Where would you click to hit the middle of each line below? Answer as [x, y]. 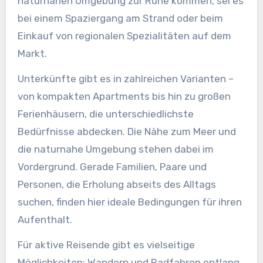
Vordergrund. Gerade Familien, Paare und [112, 167]
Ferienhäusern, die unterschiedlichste [105, 114]
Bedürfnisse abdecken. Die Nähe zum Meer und [127, 132]
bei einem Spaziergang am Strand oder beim [120, 18]
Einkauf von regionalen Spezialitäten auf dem [124, 36]
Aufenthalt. [45, 220]
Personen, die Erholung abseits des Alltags [117, 185]
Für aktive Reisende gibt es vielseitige [106, 245]
